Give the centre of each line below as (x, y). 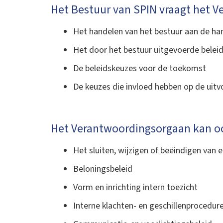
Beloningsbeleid (103, 169)
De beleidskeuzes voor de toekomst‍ (140, 68)
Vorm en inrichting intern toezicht (135, 188)
